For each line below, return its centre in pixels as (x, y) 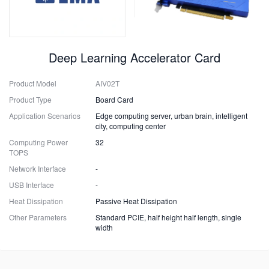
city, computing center (131, 126)
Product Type (30, 99)
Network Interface (38, 168)
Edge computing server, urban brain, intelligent (172, 116)
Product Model (33, 83)
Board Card (115, 99)
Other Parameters (38, 217)
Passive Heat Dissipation (137, 201)
